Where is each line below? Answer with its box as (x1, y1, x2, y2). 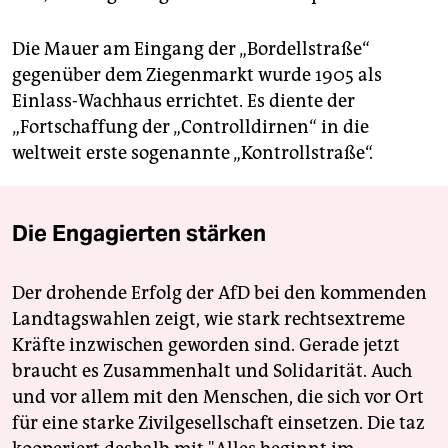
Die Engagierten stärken (12, 219, 266, 247)
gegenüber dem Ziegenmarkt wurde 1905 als (12, 64, 382, 86)
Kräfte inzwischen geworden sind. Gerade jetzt (12, 334, 400, 356)
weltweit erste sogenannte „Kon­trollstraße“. (12, 142, 373, 164)
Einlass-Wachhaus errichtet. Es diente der (12, 90, 355, 112)
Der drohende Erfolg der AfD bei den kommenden (12, 282, 427, 304)
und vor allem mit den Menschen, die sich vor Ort (12, 386, 424, 408)
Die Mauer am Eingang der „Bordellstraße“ (12, 38, 370, 60)
